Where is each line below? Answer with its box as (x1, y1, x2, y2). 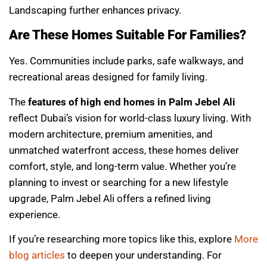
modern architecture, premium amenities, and (9, 128, 213, 140)
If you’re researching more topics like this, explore (9, 232, 234, 245)
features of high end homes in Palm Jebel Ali (28, 95, 235, 108)
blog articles (9, 249, 65, 261)
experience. (9, 208, 60, 221)
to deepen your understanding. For (65, 249, 222, 261)
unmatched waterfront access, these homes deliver (9, 144, 239, 156)
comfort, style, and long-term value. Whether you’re (9, 160, 236, 172)
